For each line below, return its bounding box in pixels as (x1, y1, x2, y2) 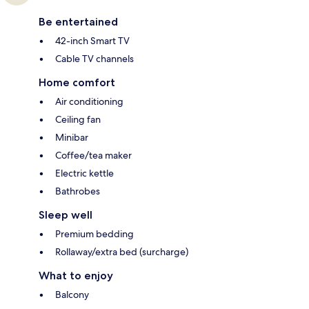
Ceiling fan (55, 112, 101, 126)
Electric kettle (55, 166, 114, 179)
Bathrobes (55, 184, 100, 197)
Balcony (55, 288, 89, 301)
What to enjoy (39, 268, 113, 282)
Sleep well (39, 208, 92, 221)
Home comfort (39, 75, 115, 89)
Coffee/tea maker (55, 148, 132, 161)
